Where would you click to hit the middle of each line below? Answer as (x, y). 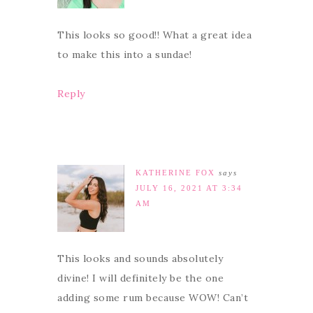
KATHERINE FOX (175, 172)
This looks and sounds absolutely (140, 258)
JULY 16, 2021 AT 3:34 (189, 188)
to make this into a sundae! (125, 54)
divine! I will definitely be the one (140, 278)
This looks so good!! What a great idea (154, 35)
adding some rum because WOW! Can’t (153, 297)
